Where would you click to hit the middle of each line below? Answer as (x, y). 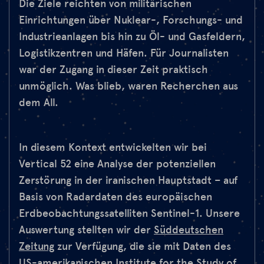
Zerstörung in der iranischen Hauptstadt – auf (128, 180)
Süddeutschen (189, 230)
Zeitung (37, 246)
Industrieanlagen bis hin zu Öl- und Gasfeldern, (132, 36)
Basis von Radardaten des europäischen (115, 197)
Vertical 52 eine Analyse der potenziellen (117, 164)
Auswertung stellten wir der (86, 230)
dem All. (39, 102)
